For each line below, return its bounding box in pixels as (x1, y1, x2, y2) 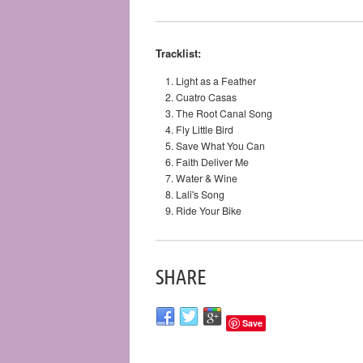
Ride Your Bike (176, 203, 241, 218)
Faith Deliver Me (176, 154, 249, 169)
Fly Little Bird (176, 122, 233, 137)
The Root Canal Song (176, 105, 272, 121)
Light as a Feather (176, 73, 256, 88)
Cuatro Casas (176, 89, 237, 105)
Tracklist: (156, 45, 201, 61)
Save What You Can (176, 138, 265, 153)
